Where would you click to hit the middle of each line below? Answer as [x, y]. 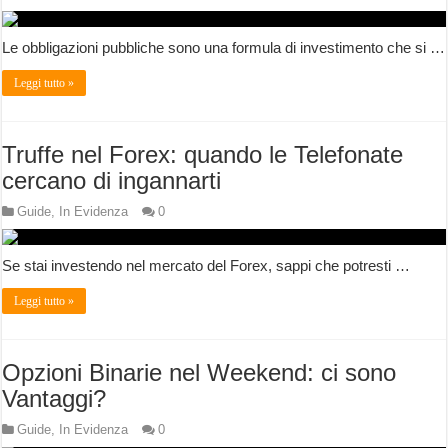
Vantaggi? [54, 399]
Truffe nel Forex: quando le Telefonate [203, 155]
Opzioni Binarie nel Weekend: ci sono [199, 373]
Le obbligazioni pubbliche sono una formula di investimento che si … [224, 48]
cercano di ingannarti [112, 181]
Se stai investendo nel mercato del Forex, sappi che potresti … [206, 266]
